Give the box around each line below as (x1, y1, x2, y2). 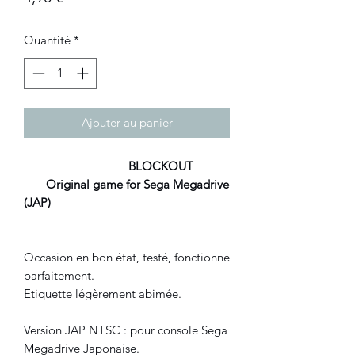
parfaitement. (24, 267, 94, 283)
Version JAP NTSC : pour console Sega (24, 322, 227, 338)
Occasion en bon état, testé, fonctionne (24, 249, 230, 265)
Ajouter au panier (81, 114, 173, 130)
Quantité (24, 32, 71, 48)
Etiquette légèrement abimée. (24, 285, 181, 301)
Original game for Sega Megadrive (24, 176, 229, 192)
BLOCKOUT (90, 158, 193, 174)
